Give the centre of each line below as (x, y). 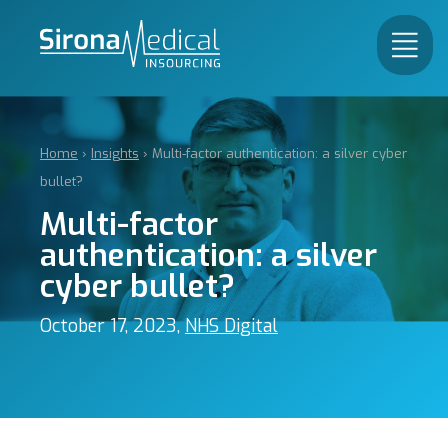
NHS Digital (231, 326)
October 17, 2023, (112, 326)
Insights (115, 153)
